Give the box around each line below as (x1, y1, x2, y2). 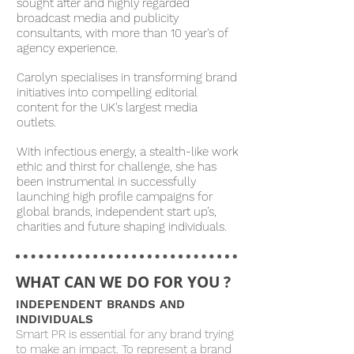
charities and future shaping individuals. (17, 220, 227, 234)
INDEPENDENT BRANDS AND (16, 297, 185, 311)
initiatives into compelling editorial (17, 85, 198, 100)
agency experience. (17, 41, 118, 55)
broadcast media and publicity (17, 11, 179, 25)
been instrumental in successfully (17, 175, 196, 189)
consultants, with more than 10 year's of (17, 26, 228, 40)
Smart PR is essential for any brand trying (16, 327, 234, 341)
